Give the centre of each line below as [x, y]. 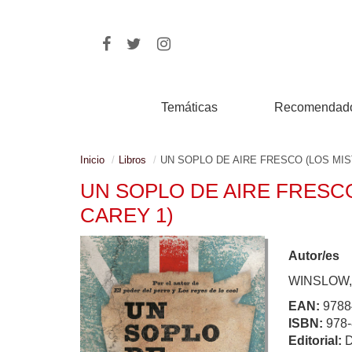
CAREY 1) [127, 215]
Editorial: [317, 341]
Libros [132, 160]
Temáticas [190, 107]
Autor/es [314, 256]
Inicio [92, 160]
